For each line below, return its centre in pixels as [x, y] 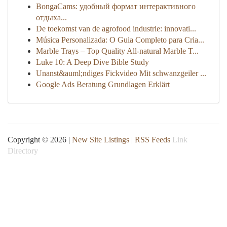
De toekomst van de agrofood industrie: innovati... [116, 29]
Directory [23, 151]
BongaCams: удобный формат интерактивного [116, 6]
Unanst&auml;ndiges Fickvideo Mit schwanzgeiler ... [121, 73]
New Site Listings [101, 140]
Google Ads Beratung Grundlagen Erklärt [103, 84]
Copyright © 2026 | [40, 140]
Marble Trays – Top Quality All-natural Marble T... [117, 51]
